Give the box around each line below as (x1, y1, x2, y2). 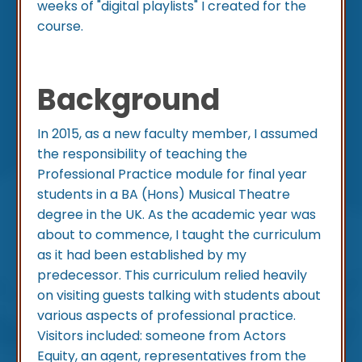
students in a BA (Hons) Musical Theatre (37, 185, 290, 204)
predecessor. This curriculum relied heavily (37, 266, 307, 285)
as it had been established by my (37, 246, 246, 265)
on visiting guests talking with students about (37, 286, 321, 305)
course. (37, 17, 83, 36)
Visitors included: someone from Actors (37, 326, 286, 346)
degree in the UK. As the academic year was (37, 205, 316, 225)
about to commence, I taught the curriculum (37, 225, 321, 245)
